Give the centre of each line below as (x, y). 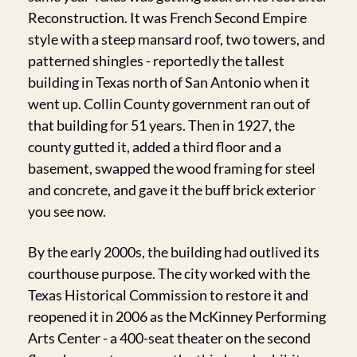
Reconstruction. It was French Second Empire (167, 17)
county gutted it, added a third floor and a (155, 146)
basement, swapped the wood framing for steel (172, 168)
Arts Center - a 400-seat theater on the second (169, 337)
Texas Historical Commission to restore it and (168, 294)
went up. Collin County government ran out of (169, 103)
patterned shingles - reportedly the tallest (156, 60)
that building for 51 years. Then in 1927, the (161, 125)
